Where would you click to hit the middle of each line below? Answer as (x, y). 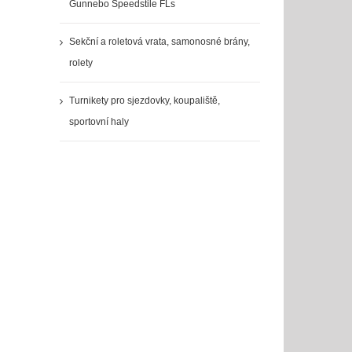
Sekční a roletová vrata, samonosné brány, (159, 41)
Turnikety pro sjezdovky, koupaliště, (144, 100)
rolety (81, 62)
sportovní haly (99, 121)
